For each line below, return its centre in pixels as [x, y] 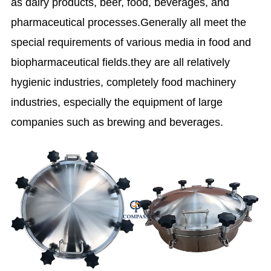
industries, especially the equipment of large [117, 102]
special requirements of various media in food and [131, 42]
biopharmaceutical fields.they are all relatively [121, 62]
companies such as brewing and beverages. [117, 122]
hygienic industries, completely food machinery [124, 82]
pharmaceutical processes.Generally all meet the [129, 22]
